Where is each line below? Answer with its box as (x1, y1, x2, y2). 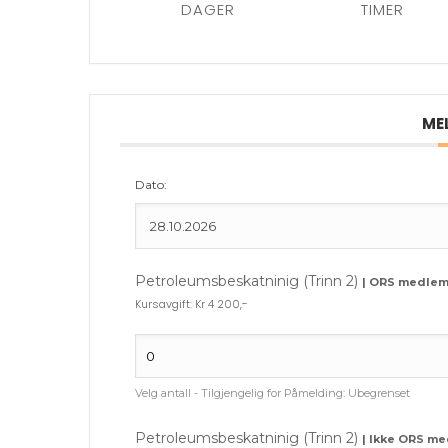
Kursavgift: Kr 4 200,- (135, 295, 248, 312)
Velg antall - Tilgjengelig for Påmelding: (135, 385, 348, 400)
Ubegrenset (348, 385, 410, 400)
